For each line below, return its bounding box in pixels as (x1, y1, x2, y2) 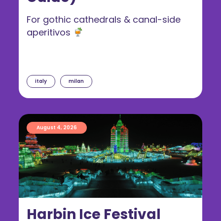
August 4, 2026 (37, 124, 77, 132)
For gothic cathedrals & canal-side (27, 13, 181, 26)
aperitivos (27, 26, 73, 39)
